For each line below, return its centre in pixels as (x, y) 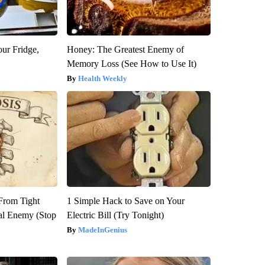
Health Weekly (102, 78)
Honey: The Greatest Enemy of (125, 49)
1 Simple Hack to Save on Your (125, 201)
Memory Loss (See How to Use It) (131, 63)
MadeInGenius (102, 230)
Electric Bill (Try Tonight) (115, 215)
